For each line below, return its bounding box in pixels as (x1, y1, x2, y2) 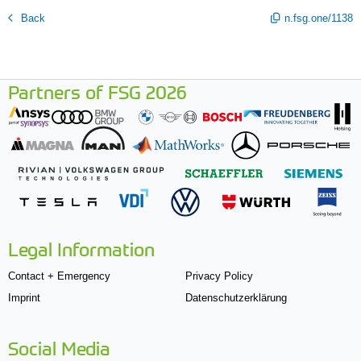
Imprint (8, 291, 40, 304)
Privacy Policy (185, 269, 253, 282)
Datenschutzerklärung (185, 291, 287, 304)
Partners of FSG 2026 (8, 79, 187, 103)
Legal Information (8, 236, 155, 260)
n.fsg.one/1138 (284, 12, 353, 25)
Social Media (8, 335, 110, 359)
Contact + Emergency (8, 269, 110, 282)
